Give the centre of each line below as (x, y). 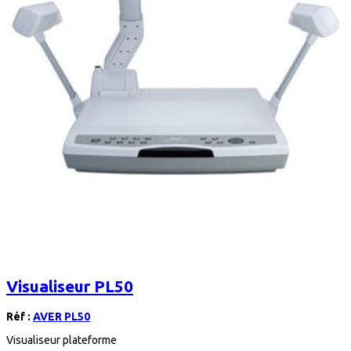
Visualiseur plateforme (62, 340)
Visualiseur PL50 (70, 286)
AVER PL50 (62, 316)
